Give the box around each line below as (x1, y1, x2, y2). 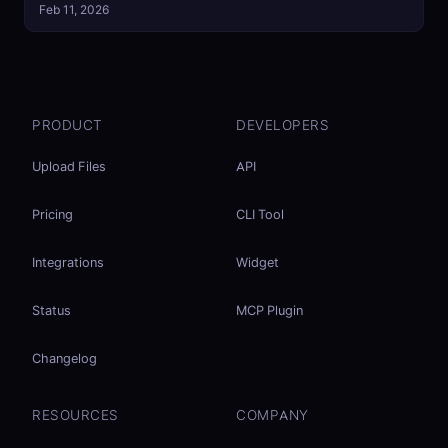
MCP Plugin (236, 301, 303, 318)
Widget (236, 253, 279, 270)
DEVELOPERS (236, 115, 330, 134)
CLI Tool (236, 205, 284, 222)
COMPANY (236, 405, 309, 424)
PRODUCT (32, 115, 103, 134)
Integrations (32, 253, 104, 270)
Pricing (32, 205, 73, 222)
